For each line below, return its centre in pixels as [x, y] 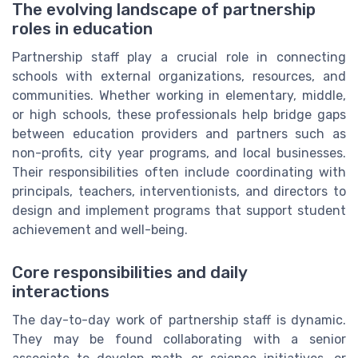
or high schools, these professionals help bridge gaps [179, 115]
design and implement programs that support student [179, 211]
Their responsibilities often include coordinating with [179, 173]
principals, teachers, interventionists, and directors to [179, 192]
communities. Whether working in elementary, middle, [179, 96]
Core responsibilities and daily [129, 273]
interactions [61, 292]
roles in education [82, 29]
